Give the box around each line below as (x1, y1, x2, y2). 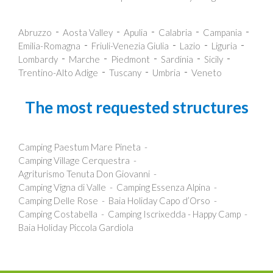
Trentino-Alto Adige (18, 67, 98, 79)
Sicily (204, 54, 223, 65)
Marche (69, 54, 100, 65)
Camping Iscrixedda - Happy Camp (108, 208, 241, 219)
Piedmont (111, 54, 150, 65)
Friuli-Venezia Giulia (91, 40, 169, 52)
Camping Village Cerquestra (18, 154, 130, 166)
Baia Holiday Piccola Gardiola (18, 221, 133, 233)
